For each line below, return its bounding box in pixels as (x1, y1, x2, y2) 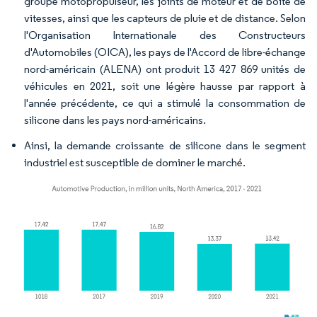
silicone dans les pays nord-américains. (24, 113, 206, 127)
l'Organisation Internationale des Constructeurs (24, 28, 306, 42)
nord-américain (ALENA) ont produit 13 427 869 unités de (24, 62, 306, 76)
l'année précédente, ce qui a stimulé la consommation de (24, 96, 306, 110)
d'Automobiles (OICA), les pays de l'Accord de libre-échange (24, 45, 306, 59)
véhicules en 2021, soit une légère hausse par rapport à (24, 79, 306, 93)
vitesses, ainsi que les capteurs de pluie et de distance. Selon (24, 11, 306, 25)
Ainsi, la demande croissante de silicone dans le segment (24, 139, 306, 152)
